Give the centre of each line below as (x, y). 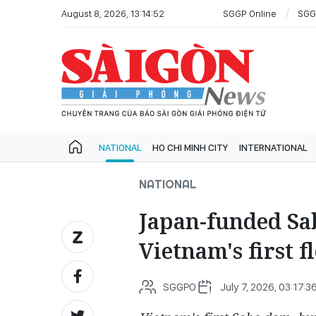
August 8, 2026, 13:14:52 (113, 13)
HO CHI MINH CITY (190, 147)
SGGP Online (250, 13)
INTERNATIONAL (273, 147)
